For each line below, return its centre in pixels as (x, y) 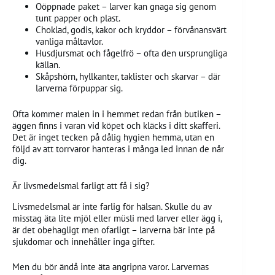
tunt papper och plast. (78, 18)
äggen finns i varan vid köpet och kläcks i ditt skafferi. (116, 125)
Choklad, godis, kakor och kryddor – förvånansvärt (131, 30)
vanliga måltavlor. (69, 42)
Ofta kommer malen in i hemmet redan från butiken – (117, 114)
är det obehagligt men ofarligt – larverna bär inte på (114, 230)
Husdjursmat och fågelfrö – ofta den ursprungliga (131, 53)
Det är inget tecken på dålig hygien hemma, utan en (113, 137)
